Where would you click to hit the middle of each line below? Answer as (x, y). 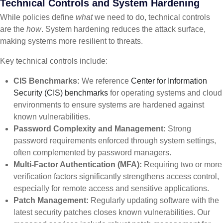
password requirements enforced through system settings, (115, 141)
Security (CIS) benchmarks (61, 93)
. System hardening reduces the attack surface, (123, 29)
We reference (106, 81)
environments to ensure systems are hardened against (109, 105)
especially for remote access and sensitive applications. (111, 189)
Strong (179, 129)
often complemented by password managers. (93, 153)
